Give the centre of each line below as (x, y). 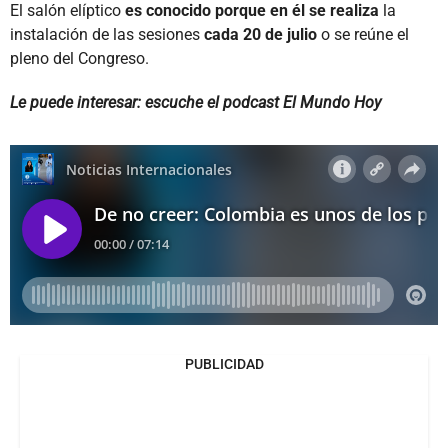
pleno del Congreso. (79, 58)
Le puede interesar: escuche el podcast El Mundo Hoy (195, 102)
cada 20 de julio (258, 34)
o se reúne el (363, 34)
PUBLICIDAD (224, 363)
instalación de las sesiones (105, 34)
